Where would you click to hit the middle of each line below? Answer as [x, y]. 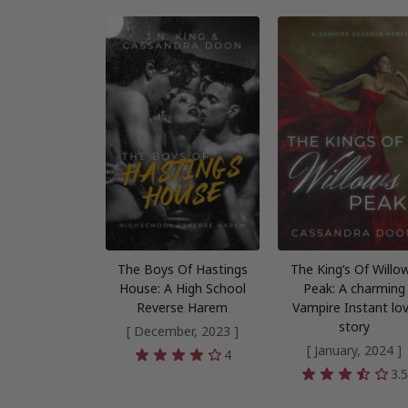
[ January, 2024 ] [354, 351]
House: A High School [182, 289]
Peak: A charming [354, 289]
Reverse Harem [183, 308]
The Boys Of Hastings [182, 270]
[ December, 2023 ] [182, 331]
